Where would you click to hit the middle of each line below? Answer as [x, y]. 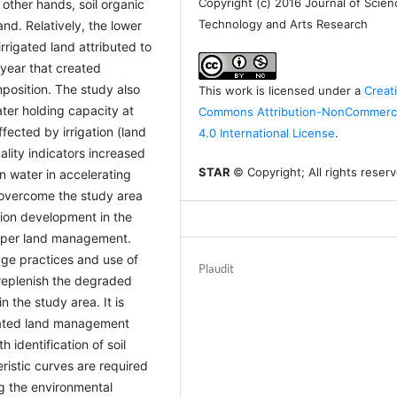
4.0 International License [267, 133]
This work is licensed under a [282, 91]
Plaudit [217, 269]
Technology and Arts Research [284, 24]
